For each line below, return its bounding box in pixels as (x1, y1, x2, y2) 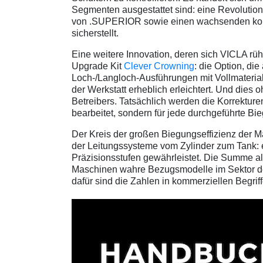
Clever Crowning (124, 61, 194, 72)
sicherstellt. (72, 28, 119, 39)
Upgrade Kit (72, 61, 124, 72)
